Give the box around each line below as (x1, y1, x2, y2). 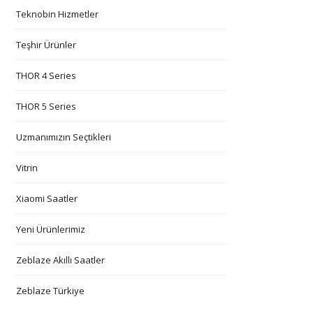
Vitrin (16, 161, 38, 174)
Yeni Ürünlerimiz (16, 222, 85, 235)
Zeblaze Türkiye (16, 284, 85, 297)
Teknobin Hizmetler (16, 7, 99, 20)
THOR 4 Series (16, 68, 76, 82)
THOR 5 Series (16, 99, 76, 112)
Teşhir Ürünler (16, 38, 76, 51)
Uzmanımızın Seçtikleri (16, 130, 111, 143)
